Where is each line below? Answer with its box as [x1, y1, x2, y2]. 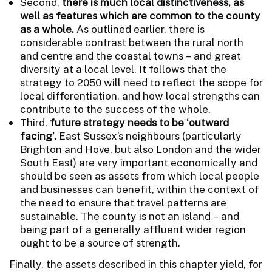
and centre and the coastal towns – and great [20, 49, 241, 62]
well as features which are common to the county [20, 9, 260, 22]
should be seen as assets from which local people [20, 169, 259, 182]
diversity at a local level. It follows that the [20, 63, 226, 75]
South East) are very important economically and [20, 156, 257, 169]
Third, [20, 116, 50, 129]
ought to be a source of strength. [20, 236, 180, 249]
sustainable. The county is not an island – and [20, 209, 239, 222]
